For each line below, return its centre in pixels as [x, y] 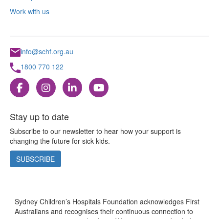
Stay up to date [39, 117]
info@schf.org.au [47, 51]
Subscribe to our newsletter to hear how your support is [95, 131]
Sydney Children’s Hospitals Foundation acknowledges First [107, 202]
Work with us [30, 11]
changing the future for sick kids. [60, 141]
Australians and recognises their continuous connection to [104, 211]
